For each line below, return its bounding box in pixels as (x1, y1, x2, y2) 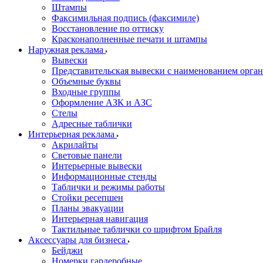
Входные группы (52, 87, 120, 97)
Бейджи (52, 245, 83, 255)
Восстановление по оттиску (52, 23, 164, 33)
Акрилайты (52, 140, 98, 150)
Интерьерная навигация (52, 214, 148, 224)
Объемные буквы (52, 76, 121, 86)
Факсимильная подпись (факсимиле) (52, 13, 199, 23)
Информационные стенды (52, 171, 157, 181)
